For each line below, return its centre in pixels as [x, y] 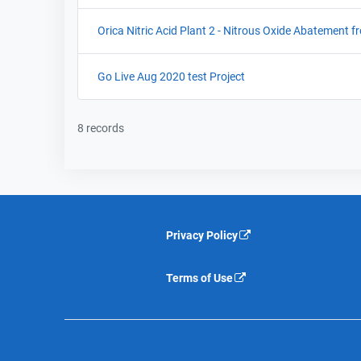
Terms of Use [200, 278]
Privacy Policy [202, 235]
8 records [101, 128]
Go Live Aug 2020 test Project [171, 77]
